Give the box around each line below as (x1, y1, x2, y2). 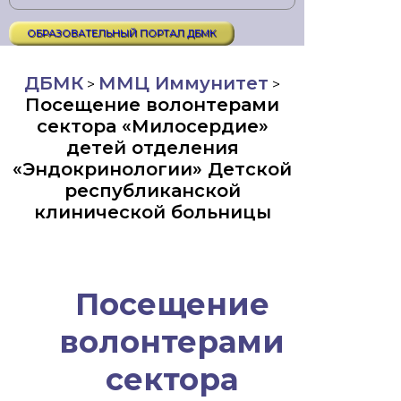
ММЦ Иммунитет (98, 73, 269, 94)
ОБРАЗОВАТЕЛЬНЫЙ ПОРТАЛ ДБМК (27, 27, 217, 39)
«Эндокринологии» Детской (13, 158, 292, 180)
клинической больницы (33, 201, 271, 223)
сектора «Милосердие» (36, 115, 269, 137)
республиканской (64, 180, 241, 201)
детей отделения (65, 137, 239, 158)
